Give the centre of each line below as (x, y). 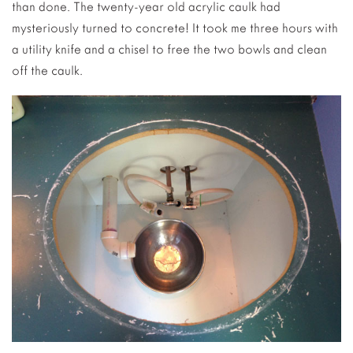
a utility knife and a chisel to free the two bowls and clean (169, 49)
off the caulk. (47, 70)
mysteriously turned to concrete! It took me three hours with (175, 28)
